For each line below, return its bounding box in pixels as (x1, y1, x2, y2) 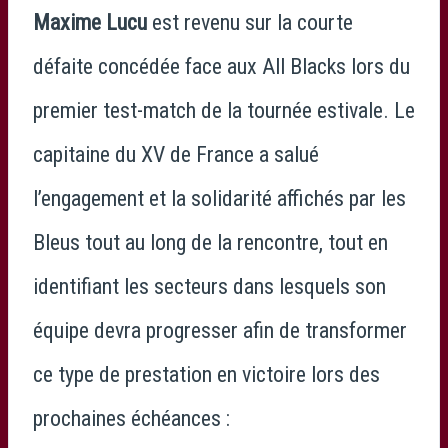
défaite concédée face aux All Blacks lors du (33, 53, 410, 79)
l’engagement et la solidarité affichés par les (33, 185, 406, 211)
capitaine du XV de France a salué (33, 141, 319, 167)
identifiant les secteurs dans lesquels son (33, 273, 386, 299)
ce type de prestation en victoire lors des (33, 361, 380, 387)
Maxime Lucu (33, 9, 147, 35)
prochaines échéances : (33, 405, 230, 431)
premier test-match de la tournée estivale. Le (33, 97, 415, 123)
